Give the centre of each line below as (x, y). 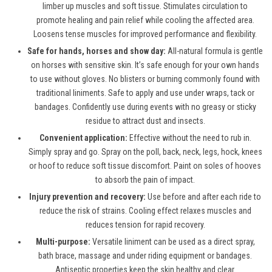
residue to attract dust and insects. (145, 121)
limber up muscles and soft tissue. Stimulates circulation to (145, 6)
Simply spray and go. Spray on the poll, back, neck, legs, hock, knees (145, 152)
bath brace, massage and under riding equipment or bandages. (145, 256)
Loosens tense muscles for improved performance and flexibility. (145, 34)
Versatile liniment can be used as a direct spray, (172, 242)
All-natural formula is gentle (214, 51)
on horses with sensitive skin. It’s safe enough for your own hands (145, 65)
